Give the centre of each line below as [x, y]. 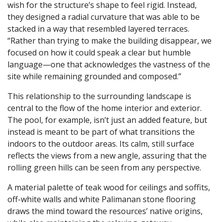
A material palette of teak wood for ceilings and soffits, [109, 187]
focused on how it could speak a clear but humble [99, 52]
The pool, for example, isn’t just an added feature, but [107, 120]
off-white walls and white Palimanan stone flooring [102, 199]
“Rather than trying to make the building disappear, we [110, 40]
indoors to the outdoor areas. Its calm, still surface [101, 143]
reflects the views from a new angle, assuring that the [107, 155]
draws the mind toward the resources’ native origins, [105, 211]
